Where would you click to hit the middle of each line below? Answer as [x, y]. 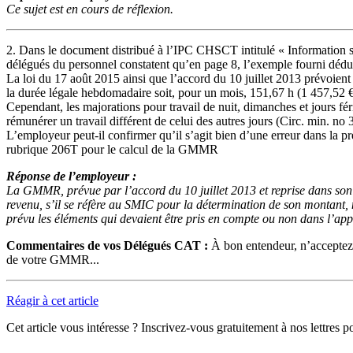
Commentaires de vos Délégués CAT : [107, 245]
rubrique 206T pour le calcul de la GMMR [112, 149]
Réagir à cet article [52, 300]
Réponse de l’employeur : [71, 176]
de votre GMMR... [53, 259]
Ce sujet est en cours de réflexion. [90, 9]
